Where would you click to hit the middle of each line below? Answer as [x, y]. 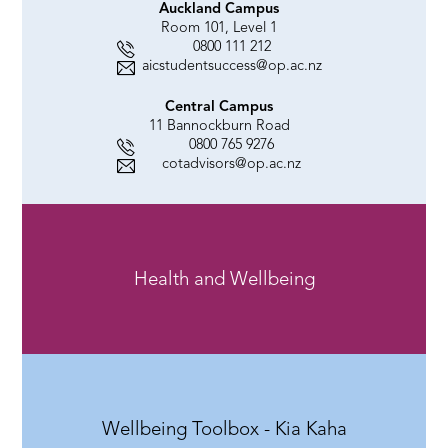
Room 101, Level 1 [219, 26]
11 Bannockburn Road [219, 124]
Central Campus [219, 105]
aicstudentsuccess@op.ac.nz [231, 64]
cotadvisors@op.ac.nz [231, 162]
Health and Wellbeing [224, 278]
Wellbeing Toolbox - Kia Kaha [224, 428]
